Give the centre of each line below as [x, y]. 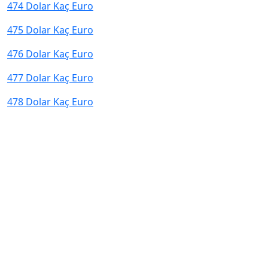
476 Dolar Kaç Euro [50, 54]
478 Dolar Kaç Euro [50, 102]
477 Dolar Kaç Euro [50, 78]
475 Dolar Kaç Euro [50, 30]
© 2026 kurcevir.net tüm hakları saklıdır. [134, 260]
